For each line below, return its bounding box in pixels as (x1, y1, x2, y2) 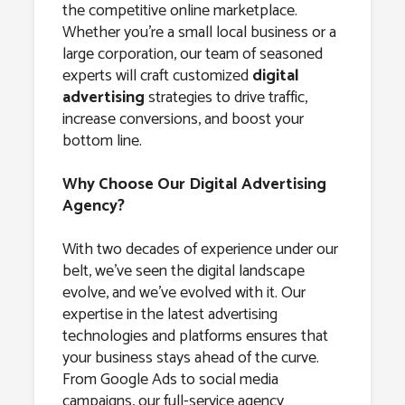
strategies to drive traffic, (144, 84, 307, 112)
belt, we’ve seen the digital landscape (61, 258, 305, 286)
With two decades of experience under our (61, 236, 338, 264)
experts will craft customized (61, 62, 252, 90)
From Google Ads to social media (61, 366, 278, 394)
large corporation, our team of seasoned (61, 41, 323, 69)
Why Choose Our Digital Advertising (61, 171, 326, 199)
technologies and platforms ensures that (61, 323, 328, 351)
